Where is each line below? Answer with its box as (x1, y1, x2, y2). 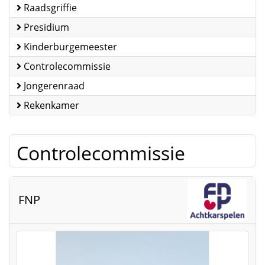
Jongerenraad (24, 79, 85, 92)
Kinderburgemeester (24, 40, 117, 53)
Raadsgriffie (24, 1, 77, 14)
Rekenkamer (24, 99, 79, 112)
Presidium (24, 21, 69, 34)
